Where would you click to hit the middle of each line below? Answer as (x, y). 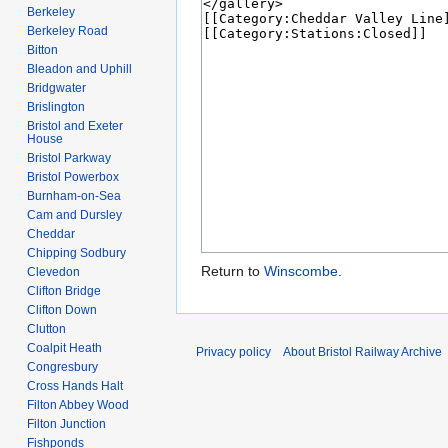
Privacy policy (233, 352)
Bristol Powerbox (73, 176)
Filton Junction (67, 423)
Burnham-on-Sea (74, 195)
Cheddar (51, 233)
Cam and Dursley (75, 214)
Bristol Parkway (69, 157)
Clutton (47, 328)
